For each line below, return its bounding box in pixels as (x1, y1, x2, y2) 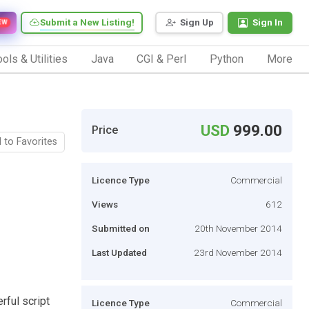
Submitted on (92, 222, 150, 234)
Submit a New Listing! (40, 17, 134, 28)
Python (210, 52, 244, 66)
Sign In (252, 17, 283, 28)
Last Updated (92, 246, 147, 258)
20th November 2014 (195, 222, 282, 234)
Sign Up (180, 17, 214, 28)
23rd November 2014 (194, 246, 282, 258)
